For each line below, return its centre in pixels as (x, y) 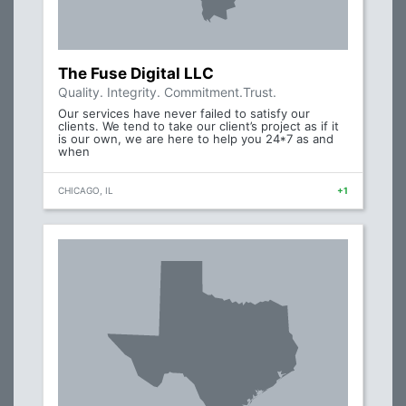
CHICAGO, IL (86, 191)
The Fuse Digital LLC (136, 74)
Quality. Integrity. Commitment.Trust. (167, 92)
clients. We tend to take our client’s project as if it (198, 126)
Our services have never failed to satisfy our (184, 114)
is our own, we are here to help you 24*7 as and (196, 139)
